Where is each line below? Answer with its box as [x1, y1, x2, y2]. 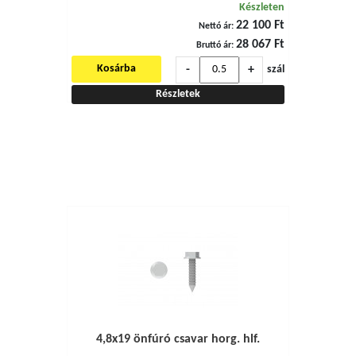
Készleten [239, 2, 284, 13]
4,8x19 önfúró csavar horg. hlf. [96, 333, 260, 346]
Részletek [156, 89, 200, 99]
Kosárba [97, 64, 136, 74]
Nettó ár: [199, 21, 234, 31]
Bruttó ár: [196, 41, 234, 50]
